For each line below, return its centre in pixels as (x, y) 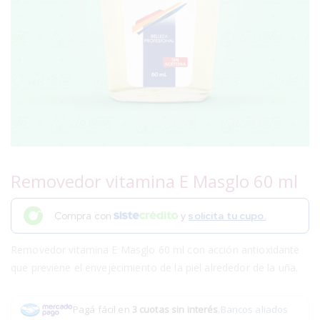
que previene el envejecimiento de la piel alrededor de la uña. (155, 267)
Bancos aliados (254, 310)
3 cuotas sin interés (175, 310)
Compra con (84, 215)
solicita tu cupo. (227, 215)
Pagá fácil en (102, 310)
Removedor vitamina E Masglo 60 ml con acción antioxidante (155, 249)
